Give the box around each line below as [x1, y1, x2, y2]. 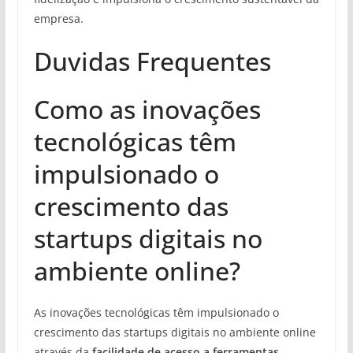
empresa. [33, 10, 84, 26]
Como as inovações [33, 91, 261, 126]
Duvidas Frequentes [33, 43, 271, 78]
